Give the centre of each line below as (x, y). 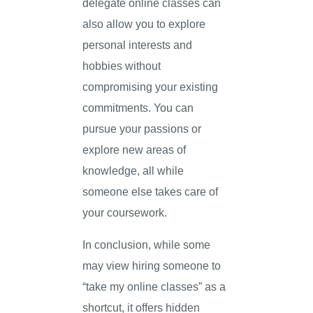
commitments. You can (138, 107)
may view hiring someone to (152, 266)
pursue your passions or (142, 128)
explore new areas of (134, 149)
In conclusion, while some (147, 245)
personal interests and (138, 44)
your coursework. (125, 212)
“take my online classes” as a (154, 287)
